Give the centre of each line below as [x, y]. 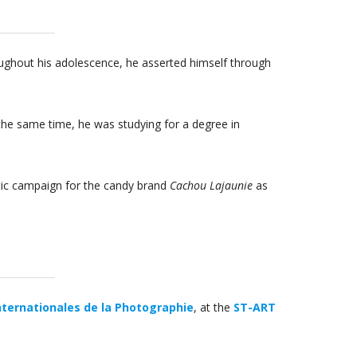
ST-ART [255, 308]
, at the [214, 308]
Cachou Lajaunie [211, 186]
